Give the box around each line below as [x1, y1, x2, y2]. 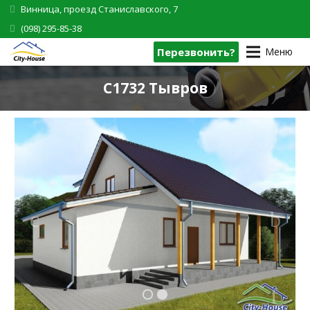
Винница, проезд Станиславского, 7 [20, 2, 178, 15]
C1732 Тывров [102, 78, 208, 98]
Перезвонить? [156, 45, 235, 59]
